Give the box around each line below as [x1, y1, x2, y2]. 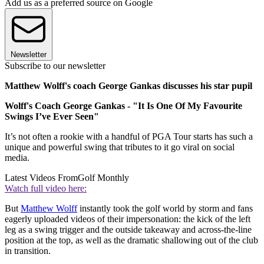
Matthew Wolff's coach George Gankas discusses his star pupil [5, 81, 252, 91]
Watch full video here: [5, 183, 87, 194]
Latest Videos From [5, 173, 78, 183]
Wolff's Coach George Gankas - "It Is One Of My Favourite [5, 101, 242, 111]
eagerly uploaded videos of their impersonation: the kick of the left [5, 214, 250, 225]
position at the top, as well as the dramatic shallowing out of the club [5, 235, 258, 246]
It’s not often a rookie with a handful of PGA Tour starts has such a [5, 131, 253, 142]
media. [5, 153, 29, 163]
